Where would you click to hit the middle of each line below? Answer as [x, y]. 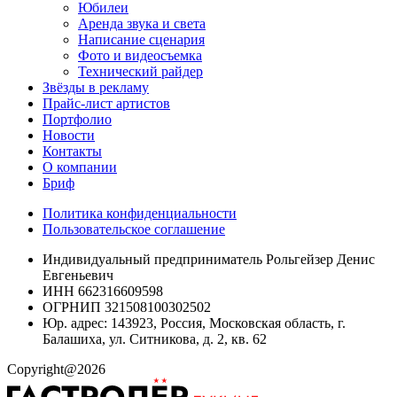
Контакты [72, 151]
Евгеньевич [78, 275]
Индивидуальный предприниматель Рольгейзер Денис [209, 259]
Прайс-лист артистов [106, 103]
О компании [80, 167]
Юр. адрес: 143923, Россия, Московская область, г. [194, 323]
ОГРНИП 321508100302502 [127, 307]
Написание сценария [141, 39]
